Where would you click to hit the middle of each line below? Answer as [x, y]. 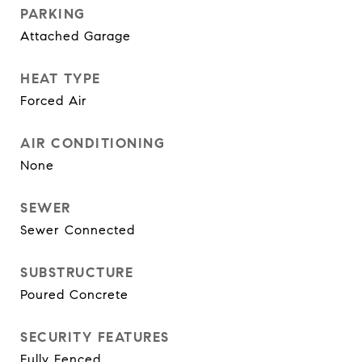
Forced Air [54, 101]
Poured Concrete [74, 295]
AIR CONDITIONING [93, 143]
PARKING [53, 14]
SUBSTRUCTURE [77, 273]
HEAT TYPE [61, 79]
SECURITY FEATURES [95, 337]
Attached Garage [76, 36]
